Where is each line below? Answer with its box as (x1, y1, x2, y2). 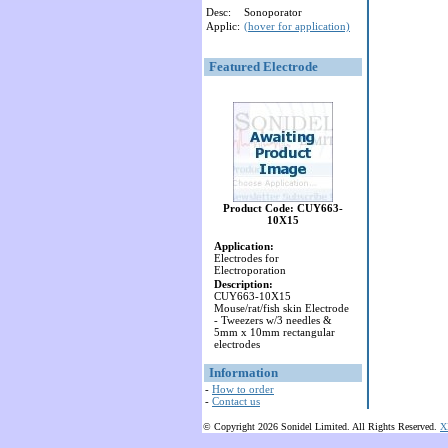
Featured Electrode (209, 59, 318, 74)
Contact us (212, 395, 260, 407)
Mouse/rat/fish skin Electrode (214, 302, 349, 314)
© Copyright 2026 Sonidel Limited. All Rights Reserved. (203, 421, 440, 432)
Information (209, 365, 278, 380)
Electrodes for (214, 252, 279, 264)
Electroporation (214, 264, 286, 276)
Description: (214, 278, 273, 290)
